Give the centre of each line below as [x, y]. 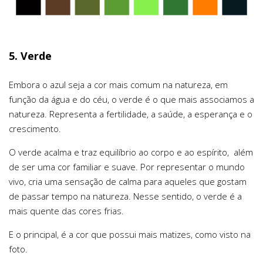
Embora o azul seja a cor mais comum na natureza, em [118, 84]
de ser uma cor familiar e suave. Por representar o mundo [127, 166]
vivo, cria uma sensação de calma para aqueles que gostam [128, 181]
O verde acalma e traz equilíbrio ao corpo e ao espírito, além [131, 152]
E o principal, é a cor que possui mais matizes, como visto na [130, 234]
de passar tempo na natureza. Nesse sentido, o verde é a [125, 196]
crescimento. [35, 128]
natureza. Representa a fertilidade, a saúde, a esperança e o [131, 114]
